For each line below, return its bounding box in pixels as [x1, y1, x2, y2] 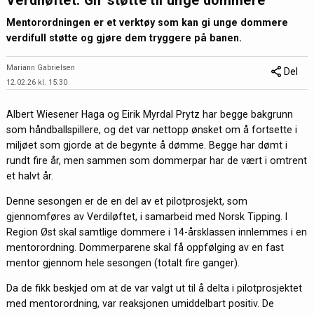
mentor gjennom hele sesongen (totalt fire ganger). [6, 257, 240, 268]
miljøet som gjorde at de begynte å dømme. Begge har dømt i [6, 139, 287, 151]
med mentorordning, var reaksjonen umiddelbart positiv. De [6, 298, 274, 310]
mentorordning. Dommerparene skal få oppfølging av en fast [6, 241, 284, 253]
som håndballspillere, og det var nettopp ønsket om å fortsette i [6, 123, 297, 135]
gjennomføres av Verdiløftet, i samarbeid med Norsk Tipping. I [6, 210, 287, 222]
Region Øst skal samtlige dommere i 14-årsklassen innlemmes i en [6, 226, 307, 238]
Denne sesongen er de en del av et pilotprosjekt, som [6, 195, 247, 207]
